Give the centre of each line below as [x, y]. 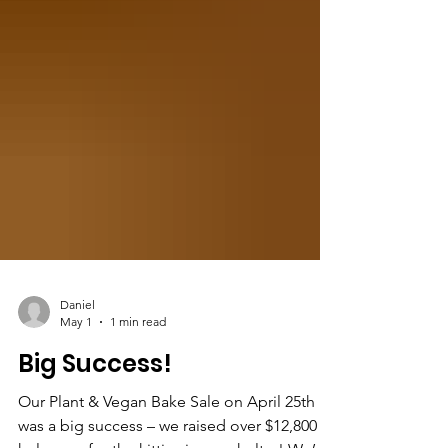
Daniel [77, 345]
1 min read [138, 362]
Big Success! [95, 404]
